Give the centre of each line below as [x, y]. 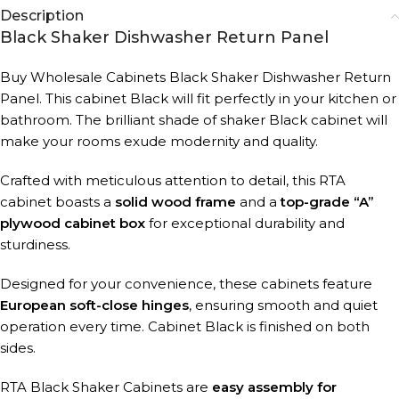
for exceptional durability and [245, 223]
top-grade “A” [327, 202]
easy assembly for [274, 387]
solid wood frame [175, 202]
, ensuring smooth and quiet [283, 305]
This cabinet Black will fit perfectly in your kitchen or [221, 98]
